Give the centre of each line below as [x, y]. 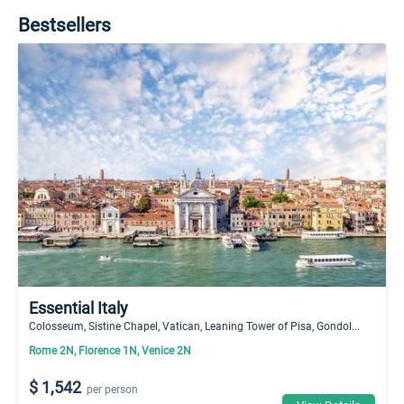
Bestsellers [64, 24]
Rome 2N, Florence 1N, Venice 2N [110, 350]
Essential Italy [78, 308]
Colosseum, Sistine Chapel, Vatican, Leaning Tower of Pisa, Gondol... [194, 326]
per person [113, 389]
